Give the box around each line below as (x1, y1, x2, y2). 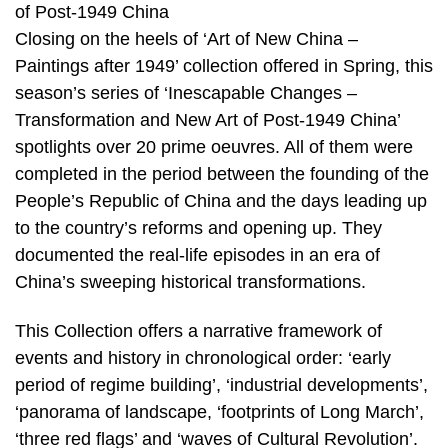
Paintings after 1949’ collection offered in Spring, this (15, 55, 433, 76)
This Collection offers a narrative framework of (15, 321, 382, 342)
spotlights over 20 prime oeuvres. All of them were (15, 136, 413, 157)
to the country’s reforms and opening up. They (15, 217, 382, 238)
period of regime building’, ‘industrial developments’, (15, 375, 428, 396)
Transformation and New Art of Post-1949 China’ (15, 109, 400, 130)
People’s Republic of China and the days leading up (15, 190, 427, 211)
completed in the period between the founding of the (15, 163, 429, 184)
